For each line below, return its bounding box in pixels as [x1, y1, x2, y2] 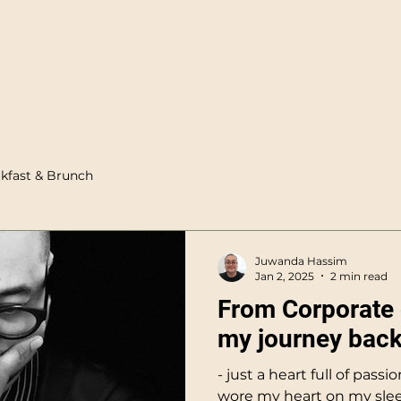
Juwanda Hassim [255, 253, 347, 268]
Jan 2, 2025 [255, 269, 314, 283]
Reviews [235, 73, 271, 85]
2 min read [330, 269, 388, 283]
